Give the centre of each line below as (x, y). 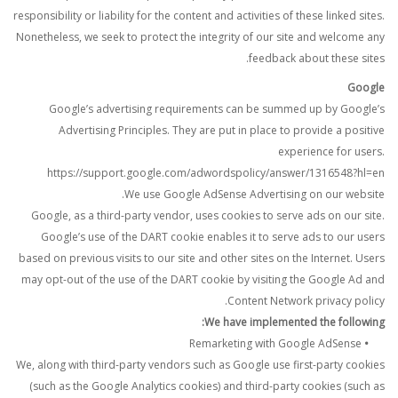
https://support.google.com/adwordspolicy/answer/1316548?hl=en (216, 173)
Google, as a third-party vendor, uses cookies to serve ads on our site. (208, 215)
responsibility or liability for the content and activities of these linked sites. (199, 16)
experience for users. (331, 151)
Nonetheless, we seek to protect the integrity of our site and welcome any (200, 37)
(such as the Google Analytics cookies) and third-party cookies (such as (207, 386)
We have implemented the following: (295, 322)
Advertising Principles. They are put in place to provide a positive (222, 130)
